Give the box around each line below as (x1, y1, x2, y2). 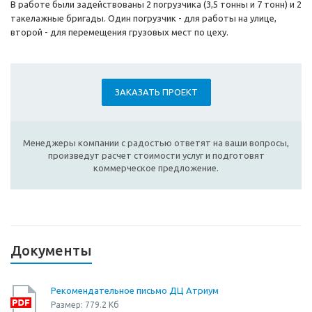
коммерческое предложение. (93, 163, 219, 173)
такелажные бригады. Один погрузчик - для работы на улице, (10, 13, 276, 24)
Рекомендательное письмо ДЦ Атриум (51, 286, 219, 296)
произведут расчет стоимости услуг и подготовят (47, 150, 265, 161)
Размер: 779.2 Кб (51, 300, 119, 310)
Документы (10, 242, 92, 259)
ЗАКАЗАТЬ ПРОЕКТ (114, 87, 198, 97)
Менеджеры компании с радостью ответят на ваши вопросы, (23, 138, 289, 148)
